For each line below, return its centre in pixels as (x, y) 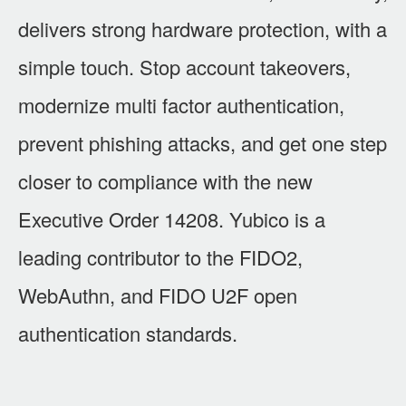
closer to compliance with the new (165, 180)
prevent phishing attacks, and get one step (203, 142)
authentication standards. (128, 333)
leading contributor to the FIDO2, (160, 256)
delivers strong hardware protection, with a (203, 28)
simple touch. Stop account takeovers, (184, 66)
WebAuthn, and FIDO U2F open (158, 295)
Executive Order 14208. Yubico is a (172, 218)
